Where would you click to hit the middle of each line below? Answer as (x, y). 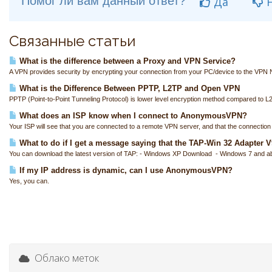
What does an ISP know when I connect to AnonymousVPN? (132, 116)
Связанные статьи (72, 41)
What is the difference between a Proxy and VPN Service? (126, 61)
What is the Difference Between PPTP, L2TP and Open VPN (128, 88)
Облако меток (64, 258)
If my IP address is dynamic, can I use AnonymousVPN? (125, 170)
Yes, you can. (29, 181)
